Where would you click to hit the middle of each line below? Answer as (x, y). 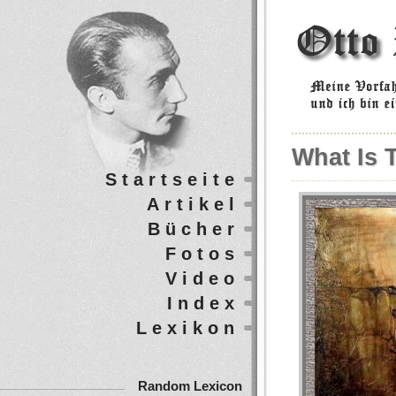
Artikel (193, 204)
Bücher (194, 229)
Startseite (172, 179)
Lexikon (188, 328)
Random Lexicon (190, 386)
